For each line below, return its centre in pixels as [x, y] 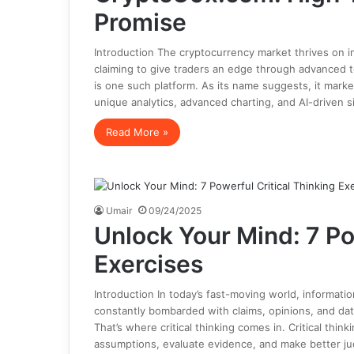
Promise [140, 22]
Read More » [137, 132]
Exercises [148, 264]
